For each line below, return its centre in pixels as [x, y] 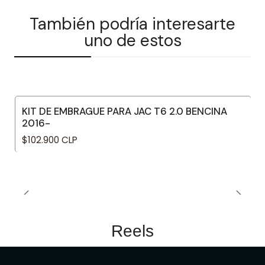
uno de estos [132, 41]
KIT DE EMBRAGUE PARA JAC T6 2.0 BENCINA [125, 111]
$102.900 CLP [50, 140]
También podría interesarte [132, 24]
